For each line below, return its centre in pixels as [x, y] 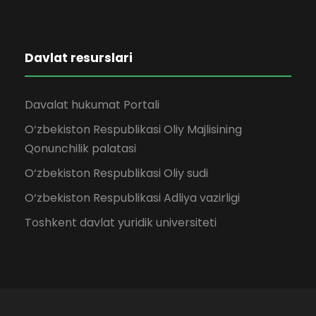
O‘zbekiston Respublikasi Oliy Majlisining [133, 130]
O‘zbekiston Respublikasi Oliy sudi [116, 174]
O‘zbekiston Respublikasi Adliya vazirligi [132, 198]
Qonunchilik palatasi [80, 149]
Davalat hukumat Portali [92, 105]
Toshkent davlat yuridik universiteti [121, 223]
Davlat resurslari [79, 58]
